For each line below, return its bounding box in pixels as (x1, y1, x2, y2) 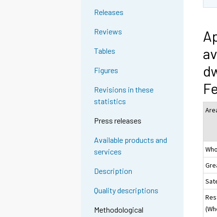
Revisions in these (94, 85, 154, 94)
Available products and (94, 135, 168, 145)
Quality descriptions (94, 186, 159, 195)
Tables (94, 46, 116, 56)
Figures (94, 65, 119, 75)
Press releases (94, 116, 142, 125)
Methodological (94, 205, 144, 215)
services (94, 147, 122, 156)
